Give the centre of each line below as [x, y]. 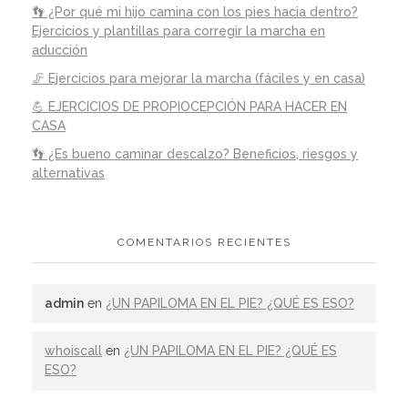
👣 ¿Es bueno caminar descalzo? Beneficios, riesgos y [195, 153]
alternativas [68, 173]
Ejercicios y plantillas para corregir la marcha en [178, 31]
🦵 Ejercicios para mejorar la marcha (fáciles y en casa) [199, 78]
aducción [60, 51]
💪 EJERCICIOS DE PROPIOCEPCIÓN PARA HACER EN [189, 106]
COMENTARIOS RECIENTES [204, 243]
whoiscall [73, 351]
